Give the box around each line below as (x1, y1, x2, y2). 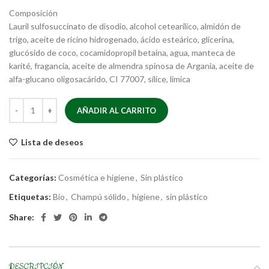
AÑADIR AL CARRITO (77, 105, 156, 115)
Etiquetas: (9, 191, 51, 202)
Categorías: (9, 172, 56, 183)
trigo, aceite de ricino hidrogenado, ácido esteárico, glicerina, (9, 34, 234, 44)
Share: (9, 211, 34, 222)
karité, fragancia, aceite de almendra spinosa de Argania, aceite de (9, 60, 254, 71)
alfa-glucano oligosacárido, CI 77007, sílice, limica (9, 73, 190, 84)
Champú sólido (71, 191, 126, 202)
